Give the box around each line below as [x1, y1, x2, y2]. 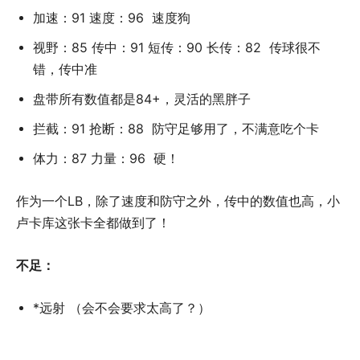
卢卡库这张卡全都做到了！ [16, 215, 170, 231]
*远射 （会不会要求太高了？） [33, 300, 211, 316]
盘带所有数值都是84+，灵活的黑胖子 [33, 91, 251, 107]
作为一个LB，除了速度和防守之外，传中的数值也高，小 [16, 193, 340, 209]
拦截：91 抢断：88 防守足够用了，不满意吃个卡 [33, 121, 319, 137]
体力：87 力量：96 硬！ [33, 150, 179, 166]
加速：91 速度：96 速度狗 [33, 10, 190, 26]
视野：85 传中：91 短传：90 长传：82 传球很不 [33, 39, 321, 55]
